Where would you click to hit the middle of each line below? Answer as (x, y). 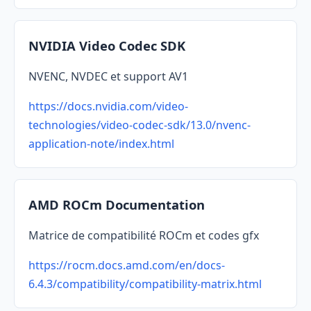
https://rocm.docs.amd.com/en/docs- (127, 266)
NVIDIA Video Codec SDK (107, 46)
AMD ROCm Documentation (117, 205)
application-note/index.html (101, 144)
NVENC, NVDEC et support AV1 (108, 77)
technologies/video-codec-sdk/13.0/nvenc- (140, 125)
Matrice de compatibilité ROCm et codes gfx (144, 236)
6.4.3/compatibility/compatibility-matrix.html (145, 284)
